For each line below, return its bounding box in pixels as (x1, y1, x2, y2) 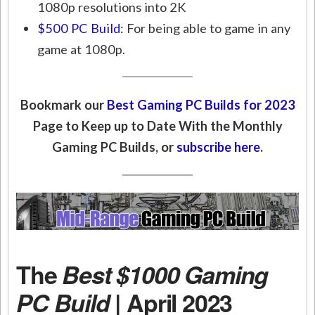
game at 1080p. (37, 41, 126, 57)
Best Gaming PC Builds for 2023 (106, 97, 295, 113)
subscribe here (176, 139, 260, 155)
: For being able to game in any (120, 20, 291, 36)
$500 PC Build (37, 20, 121, 36)
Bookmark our (20, 97, 107, 113)
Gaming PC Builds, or (52, 139, 176, 155)
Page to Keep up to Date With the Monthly (32, 118, 283, 134)
